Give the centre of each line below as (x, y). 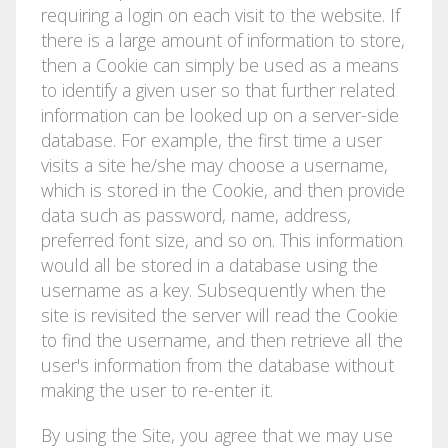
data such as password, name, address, (195, 214)
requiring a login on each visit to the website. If (220, 14)
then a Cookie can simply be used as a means (219, 64)
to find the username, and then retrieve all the (221, 339)
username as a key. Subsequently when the (213, 289)
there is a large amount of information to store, (222, 39)
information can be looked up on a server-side (219, 114)
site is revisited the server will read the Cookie (219, 314)
